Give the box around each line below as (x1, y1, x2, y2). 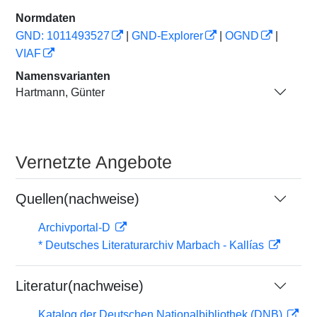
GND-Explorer (132, 30, 203, 42)
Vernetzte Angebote (16, 152, 172, 172)
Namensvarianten (16, 70, 110, 82)
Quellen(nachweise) (16, 191, 139, 207)
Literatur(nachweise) (16, 278, 144, 294)
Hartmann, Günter (16, 86, 105, 98)
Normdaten (16, 12, 76, 24)
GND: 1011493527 (16, 30, 110, 42)
